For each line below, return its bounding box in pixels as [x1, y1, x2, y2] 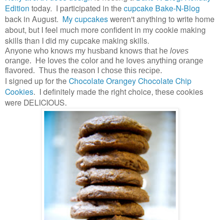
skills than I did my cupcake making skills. [5, 34, 149, 46]
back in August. [5, 13, 60, 24]
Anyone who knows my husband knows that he [5, 46, 170, 55]
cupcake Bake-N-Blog [124, 2, 200, 13]
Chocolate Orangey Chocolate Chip [69, 75, 192, 86]
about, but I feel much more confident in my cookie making [5, 24, 206, 35]
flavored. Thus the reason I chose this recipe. [5, 66, 164, 75]
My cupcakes [60, 13, 108, 24]
